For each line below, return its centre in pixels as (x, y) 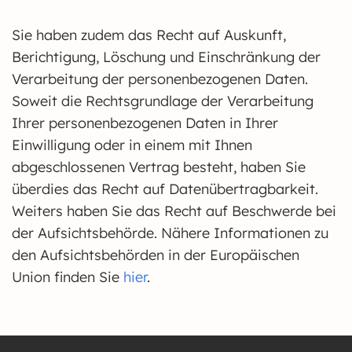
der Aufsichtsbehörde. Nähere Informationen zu (170, 233)
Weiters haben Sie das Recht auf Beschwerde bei (174, 211)
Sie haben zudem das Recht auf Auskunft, (149, 35)
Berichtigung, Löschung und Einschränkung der (166, 57)
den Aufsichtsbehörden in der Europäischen (156, 255)
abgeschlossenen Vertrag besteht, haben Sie (159, 167)
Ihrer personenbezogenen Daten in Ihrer (145, 123)
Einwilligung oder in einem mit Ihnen (132, 145)
